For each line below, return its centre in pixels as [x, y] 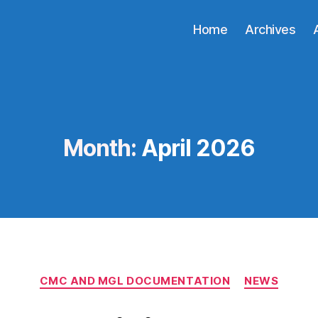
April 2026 [198, 148]
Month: [100, 148]
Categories [190, 274]
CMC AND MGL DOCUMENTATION [135, 281]
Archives [270, 29]
